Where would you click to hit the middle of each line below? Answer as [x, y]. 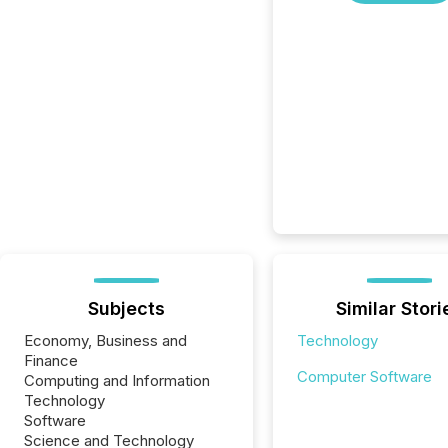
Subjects [126, 308]
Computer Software [364, 376]
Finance [51, 360]
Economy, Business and [105, 340]
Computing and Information [117, 380]
